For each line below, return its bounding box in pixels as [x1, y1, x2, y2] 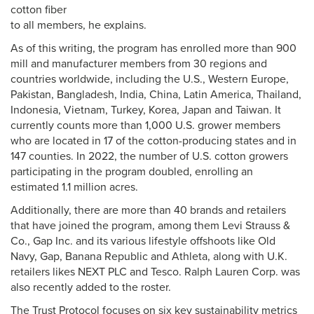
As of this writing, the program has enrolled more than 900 [11, 41, 296, 55]
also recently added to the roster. [11, 280, 177, 294]
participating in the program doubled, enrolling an [11, 165, 253, 179]
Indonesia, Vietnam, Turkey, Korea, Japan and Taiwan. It [11, 103, 281, 117]
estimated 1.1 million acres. [11, 180, 138, 194]
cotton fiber [11, 3, 67, 17]
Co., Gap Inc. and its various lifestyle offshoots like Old [11, 234, 275, 248]
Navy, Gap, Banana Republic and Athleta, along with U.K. [11, 250, 287, 264]
